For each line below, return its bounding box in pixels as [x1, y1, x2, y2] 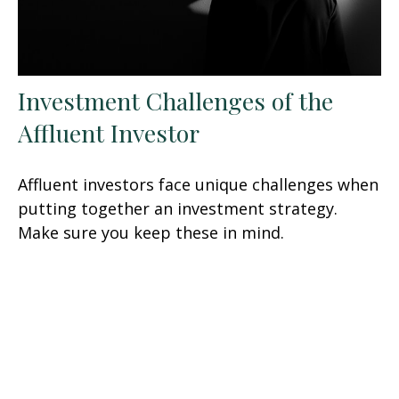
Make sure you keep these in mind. [18, 222, 284, 244]
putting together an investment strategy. [18, 198, 338, 220]
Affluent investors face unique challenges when [18, 174, 379, 196]
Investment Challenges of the [18, 85, 333, 118]
